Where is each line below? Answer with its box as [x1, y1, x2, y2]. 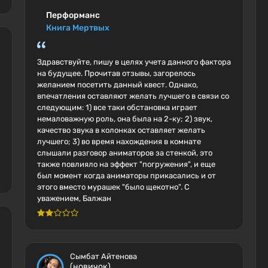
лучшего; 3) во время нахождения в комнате [36, 137, 201, 146]
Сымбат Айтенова [69, 252, 137, 261]
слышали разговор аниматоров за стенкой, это [36, 148, 212, 157]
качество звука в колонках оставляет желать [36, 126, 205, 135]
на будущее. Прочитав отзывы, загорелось [36, 69, 196, 78]
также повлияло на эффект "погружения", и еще [36, 160, 215, 169]
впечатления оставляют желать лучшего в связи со [36, 92, 229, 100]
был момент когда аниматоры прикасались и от [36, 171, 216, 180]
